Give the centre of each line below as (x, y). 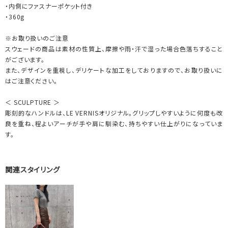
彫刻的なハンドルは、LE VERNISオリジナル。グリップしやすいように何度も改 (114, 112)
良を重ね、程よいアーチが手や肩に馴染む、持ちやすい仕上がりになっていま (114, 123)
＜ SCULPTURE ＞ (33, 102)
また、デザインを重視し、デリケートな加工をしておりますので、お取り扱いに (114, 70)
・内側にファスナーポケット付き (49, 6)
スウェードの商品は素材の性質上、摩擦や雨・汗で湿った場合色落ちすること (114, 48)
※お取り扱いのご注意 (37, 38)
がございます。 (25, 59)
